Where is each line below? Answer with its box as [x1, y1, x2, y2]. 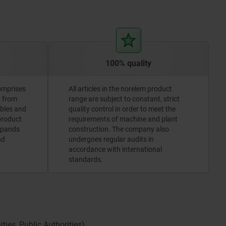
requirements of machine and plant [69, 115, 178, 123]
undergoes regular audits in [69, 135, 154, 143]
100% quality [105, 59, 151, 68]
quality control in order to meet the [69, 104, 176, 113]
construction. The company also [69, 125, 169, 133]
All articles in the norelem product [69, 84, 172, 93]
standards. [69, 155, 103, 163]
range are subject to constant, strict [69, 94, 180, 103]
